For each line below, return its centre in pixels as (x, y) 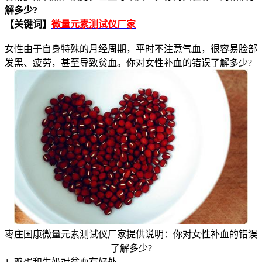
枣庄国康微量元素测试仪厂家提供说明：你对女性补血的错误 (131, 234)
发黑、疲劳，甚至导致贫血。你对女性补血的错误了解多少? (128, 63)
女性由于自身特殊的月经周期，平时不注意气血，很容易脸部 (131, 49)
